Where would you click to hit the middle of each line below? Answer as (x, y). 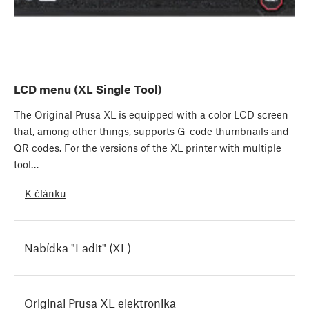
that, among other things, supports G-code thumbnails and (151, 131)
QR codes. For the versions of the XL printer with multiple (148, 148)
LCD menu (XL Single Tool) (88, 89)
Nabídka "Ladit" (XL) (78, 248)
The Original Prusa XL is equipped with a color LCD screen (151, 115)
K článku (46, 193)
